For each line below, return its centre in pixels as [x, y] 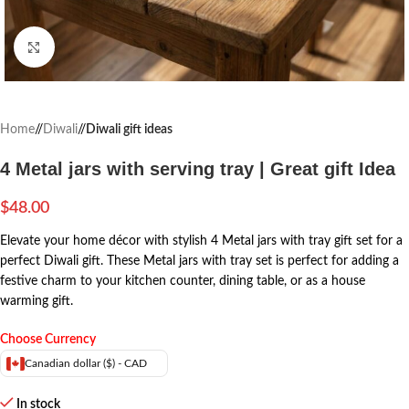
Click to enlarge [95, 47]
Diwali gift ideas [129, 130]
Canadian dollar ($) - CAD [86, 363]
